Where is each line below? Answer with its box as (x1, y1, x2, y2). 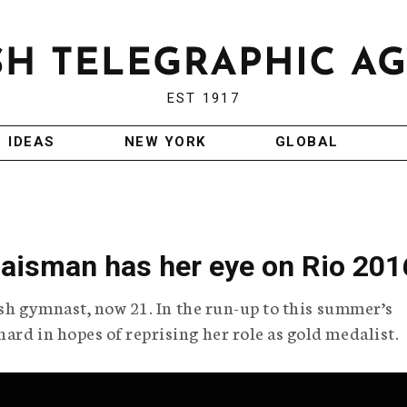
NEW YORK (124, 134, 206, 151)
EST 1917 (166, 90, 240, 107)
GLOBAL (274, 134, 339, 151)
